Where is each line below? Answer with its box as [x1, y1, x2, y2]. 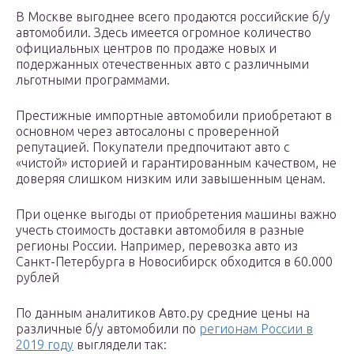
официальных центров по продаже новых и [16, 41, 277, 56]
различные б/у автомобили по [16, 322, 199, 337]
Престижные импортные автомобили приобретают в [16, 108, 332, 123]
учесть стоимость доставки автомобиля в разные [16, 223, 304, 238]
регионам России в [199, 322, 313, 337]
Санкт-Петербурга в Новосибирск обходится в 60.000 [16, 254, 333, 269]
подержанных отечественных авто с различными [16, 57, 309, 72]
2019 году [16, 337, 73, 352]
